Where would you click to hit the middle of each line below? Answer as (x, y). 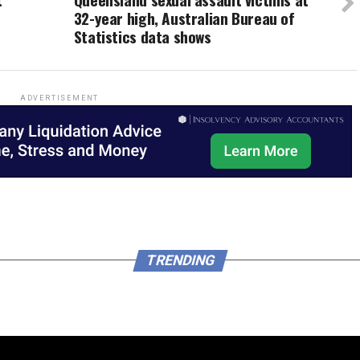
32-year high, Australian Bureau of (184, 18)
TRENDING (180, 260)
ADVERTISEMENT (59, 98)
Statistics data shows (142, 36)
